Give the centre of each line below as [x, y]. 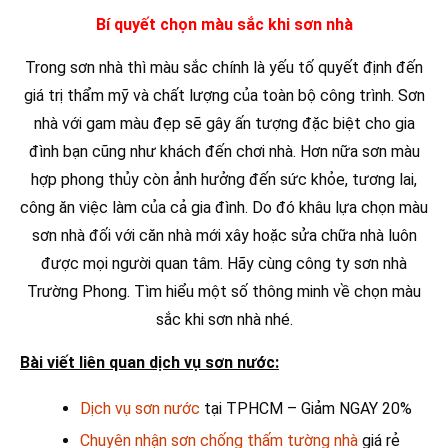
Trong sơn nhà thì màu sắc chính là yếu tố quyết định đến [224, 67]
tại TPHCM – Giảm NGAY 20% [306, 408]
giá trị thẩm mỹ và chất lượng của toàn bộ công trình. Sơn [224, 95]
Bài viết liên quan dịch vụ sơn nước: [149, 362]
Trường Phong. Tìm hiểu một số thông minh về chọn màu [224, 291]
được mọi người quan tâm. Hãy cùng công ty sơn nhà [224, 263]
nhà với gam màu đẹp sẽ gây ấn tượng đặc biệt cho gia [224, 123]
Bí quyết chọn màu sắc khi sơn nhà [224, 24]
